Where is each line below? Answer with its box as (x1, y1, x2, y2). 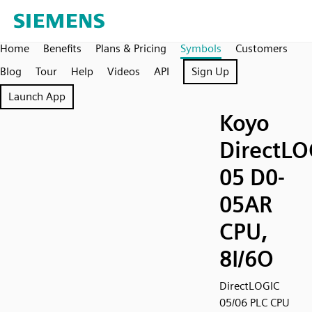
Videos (107, 65, 140, 78)
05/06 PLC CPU (219, 296, 290, 309)
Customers (235, 42, 288, 55)
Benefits (43, 42, 81, 55)
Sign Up (192, 65, 229, 78)
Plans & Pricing (95, 42, 166, 55)
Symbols (180, 42, 221, 55)
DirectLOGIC (219, 279, 279, 292)
